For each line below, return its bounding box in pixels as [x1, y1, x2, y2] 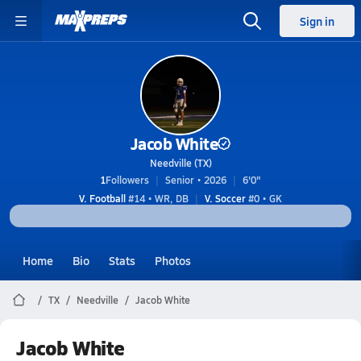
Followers [106, 173, 149, 186]
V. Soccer [205, 192, 246, 205]
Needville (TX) [149, 156, 212, 169]
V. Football [79, 192, 126, 205]
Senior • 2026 [165, 173, 226, 186]
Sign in [300, 13, 334, 29]
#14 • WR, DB [126, 192, 189, 205]
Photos [155, 252, 191, 268]
